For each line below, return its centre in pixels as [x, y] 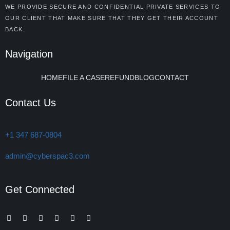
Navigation [29, 54]
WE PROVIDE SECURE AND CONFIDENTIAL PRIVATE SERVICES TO [113, 7]
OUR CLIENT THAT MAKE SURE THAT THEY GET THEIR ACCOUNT [112, 18]
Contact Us [31, 103]
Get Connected [40, 189]
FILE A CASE [84, 78]
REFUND [120, 78]
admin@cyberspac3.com [47, 156]
